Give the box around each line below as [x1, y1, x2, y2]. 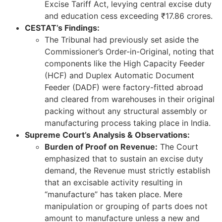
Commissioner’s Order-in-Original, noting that [45, 47, 214, 57]
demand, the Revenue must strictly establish [45, 166, 210, 176]
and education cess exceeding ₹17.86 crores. [45, 11, 213, 21]
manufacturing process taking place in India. [45, 118, 211, 128]
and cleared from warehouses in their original [45, 94, 215, 105]
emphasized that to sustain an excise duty [45, 154, 203, 164]
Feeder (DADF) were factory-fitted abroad [45, 82, 203, 93]
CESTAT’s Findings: [25, 23, 100, 33]
